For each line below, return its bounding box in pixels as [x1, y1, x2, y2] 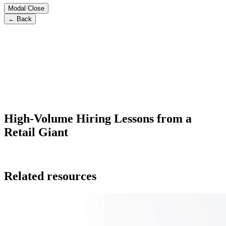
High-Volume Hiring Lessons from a [4, 111, 192, 125]
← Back [8, 15, 32, 23]
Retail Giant [4, 125, 68, 139]
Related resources [4, 169, 96, 183]
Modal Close [8, 4, 44, 12]
